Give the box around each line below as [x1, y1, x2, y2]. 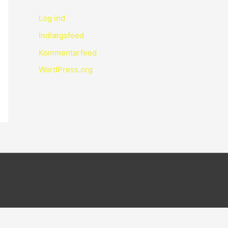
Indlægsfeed [39, 30, 84, 40]
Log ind [39, 13, 65, 23]
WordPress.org [39, 65, 93, 75]
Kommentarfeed [39, 47, 97, 58]
